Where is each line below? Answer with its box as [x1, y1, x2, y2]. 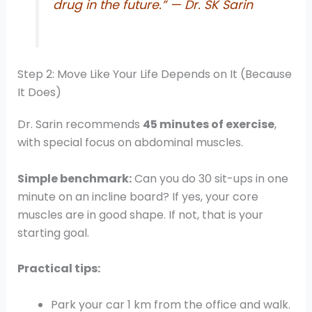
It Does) [17, 84, 61, 101]
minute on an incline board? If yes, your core [17, 188, 258, 205]
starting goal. [17, 224, 89, 241]
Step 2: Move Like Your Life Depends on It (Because [17, 66, 292, 83]
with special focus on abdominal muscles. [17, 134, 243, 151]
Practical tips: [17, 260, 100, 277]
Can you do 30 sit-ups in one [131, 170, 288, 187]
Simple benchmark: [17, 170, 132, 187]
